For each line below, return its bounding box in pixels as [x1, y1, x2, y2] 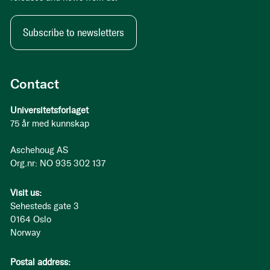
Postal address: [10, 257, 71, 268]
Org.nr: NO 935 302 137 [10, 158, 105, 169]
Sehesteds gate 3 [10, 201, 79, 212]
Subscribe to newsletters [23, 26, 124, 39]
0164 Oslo [10, 214, 51, 225]
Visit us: [10, 187, 42, 198]
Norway [10, 227, 40, 238]
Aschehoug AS [10, 145, 68, 155]
